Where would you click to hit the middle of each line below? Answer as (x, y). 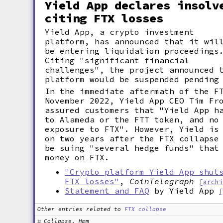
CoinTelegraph (162, 181)
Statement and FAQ (107, 191)
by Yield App (182, 191)
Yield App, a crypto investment (120, 32)
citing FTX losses (104, 18)
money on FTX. (77, 157)
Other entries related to (79, 209)
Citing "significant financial (117, 60)
